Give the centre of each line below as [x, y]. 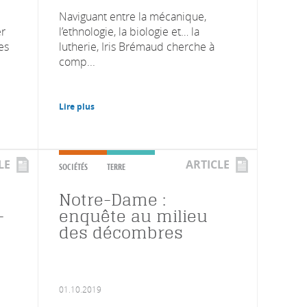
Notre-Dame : [112, 199]
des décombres [121, 232]
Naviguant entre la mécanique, [133, 16]
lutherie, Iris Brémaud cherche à [137, 46]
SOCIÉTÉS [73, 167]
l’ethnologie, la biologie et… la [129, 31]
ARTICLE [208, 164]
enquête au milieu [133, 216]
